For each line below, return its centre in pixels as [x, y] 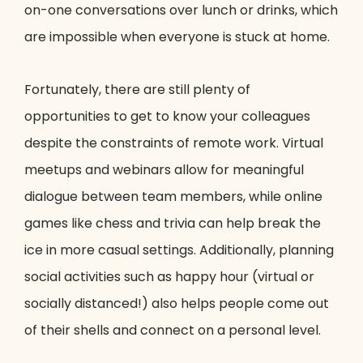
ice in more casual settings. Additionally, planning [179, 250]
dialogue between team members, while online [173, 197]
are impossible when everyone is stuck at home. [177, 37]
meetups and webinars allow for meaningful [164, 170]
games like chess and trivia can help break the [173, 224]
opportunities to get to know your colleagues [167, 117]
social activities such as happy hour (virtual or [169, 277]
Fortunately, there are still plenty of [137, 90]
